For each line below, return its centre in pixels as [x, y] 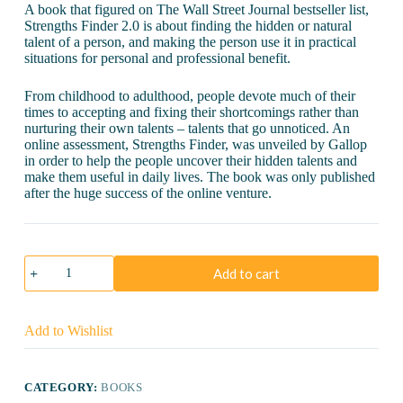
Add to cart [246, 273]
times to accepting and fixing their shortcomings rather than [191, 112]
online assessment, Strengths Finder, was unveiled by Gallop [195, 144]
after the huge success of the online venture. [148, 193]
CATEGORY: [63, 387]
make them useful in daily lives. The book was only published [199, 176]
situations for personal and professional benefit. [157, 58]
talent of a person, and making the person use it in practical [190, 41]
